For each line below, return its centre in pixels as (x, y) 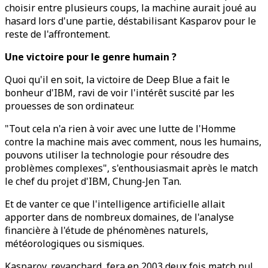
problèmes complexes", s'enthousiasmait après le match (131, 168)
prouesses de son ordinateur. (69, 106)
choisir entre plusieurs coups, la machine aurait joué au (130, 8)
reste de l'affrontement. (57, 34)
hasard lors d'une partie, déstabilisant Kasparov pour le (130, 21)
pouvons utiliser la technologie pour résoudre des (117, 155)
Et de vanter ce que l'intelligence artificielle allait (115, 204)
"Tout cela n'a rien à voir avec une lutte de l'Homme (120, 129)
